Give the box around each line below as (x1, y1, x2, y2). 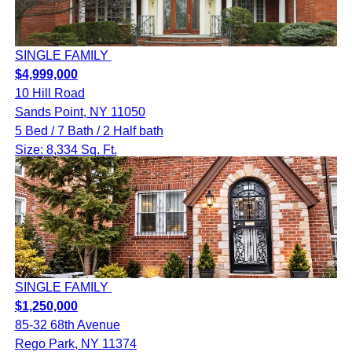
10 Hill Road (14, 86, 85, 101)
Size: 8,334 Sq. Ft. (14, 143, 117, 157)
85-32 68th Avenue (14, 318, 120, 332)
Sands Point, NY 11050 (14, 105, 145, 119)
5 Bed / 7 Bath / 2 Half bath (14, 124, 163, 138)
